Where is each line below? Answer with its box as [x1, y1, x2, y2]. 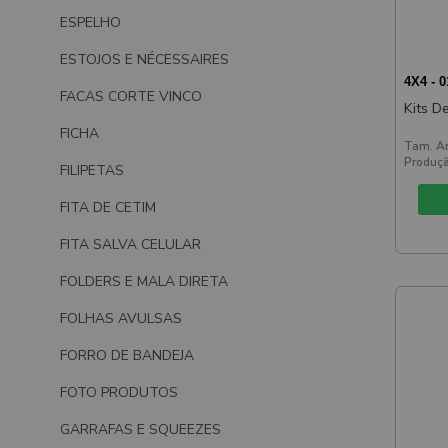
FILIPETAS [60, 160, 124, 180]
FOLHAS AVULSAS [60, 308, 182, 328]
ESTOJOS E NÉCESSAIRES [60, 49, 229, 69]
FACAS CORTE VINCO [60, 86, 202, 106]
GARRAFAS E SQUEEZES [60, 419, 221, 439]
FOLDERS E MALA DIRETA [60, 271, 228, 291]
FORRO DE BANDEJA [60, 345, 194, 365]
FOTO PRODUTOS [60, 382, 178, 402]
